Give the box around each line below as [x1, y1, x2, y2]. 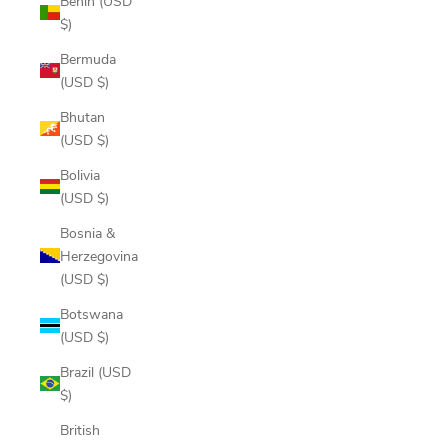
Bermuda [60, 49, 116, 68]
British [60, 420, 100, 439]
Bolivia [60, 165, 100, 184]
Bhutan [60, 107, 105, 126]
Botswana [60, 304, 123, 323]
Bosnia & [60, 223, 115, 242]
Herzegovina [60, 246, 138, 265]
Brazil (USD [60, 362, 131, 381]
